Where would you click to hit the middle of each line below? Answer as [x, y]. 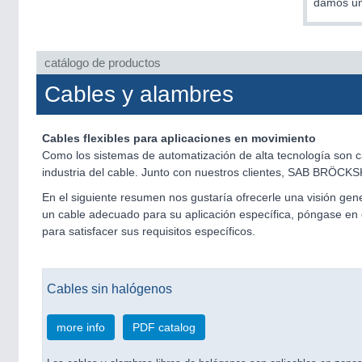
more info [81, 327]
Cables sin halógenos [109, 288]
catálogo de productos [103, 63]
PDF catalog [164, 327]
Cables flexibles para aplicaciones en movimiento [179, 138]
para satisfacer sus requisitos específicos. [149, 231]
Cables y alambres [139, 94]
